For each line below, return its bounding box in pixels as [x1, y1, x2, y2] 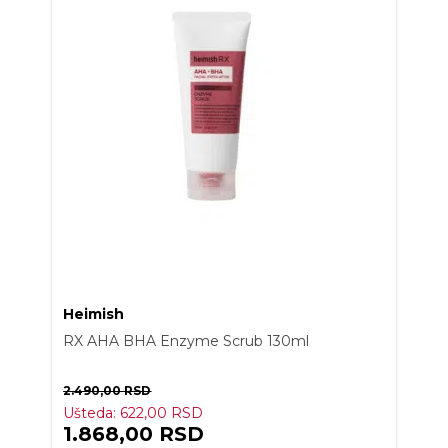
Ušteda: [63, 404, 121, 422]
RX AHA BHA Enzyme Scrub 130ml [63, 332, 310, 350]
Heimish [63, 305, 125, 323]
